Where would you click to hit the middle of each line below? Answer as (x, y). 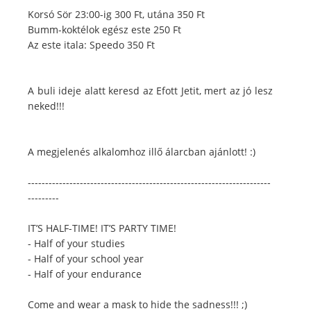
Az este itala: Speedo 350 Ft (91, 45)
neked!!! (46, 106)
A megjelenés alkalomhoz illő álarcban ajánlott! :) (142, 152)
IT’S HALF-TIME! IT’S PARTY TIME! (102, 228)
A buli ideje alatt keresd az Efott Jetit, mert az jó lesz (150, 91)
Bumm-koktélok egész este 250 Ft (104, 30)
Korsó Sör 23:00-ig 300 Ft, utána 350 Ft (116, 14)
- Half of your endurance (85, 274)
